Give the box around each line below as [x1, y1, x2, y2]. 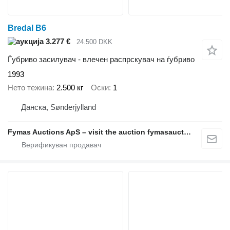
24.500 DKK [76, 38, 112, 46]
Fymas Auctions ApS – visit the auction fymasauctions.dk [184, 127, 191, 136]
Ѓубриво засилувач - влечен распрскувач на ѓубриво [8, 54, 195, 64]
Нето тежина [8, 83, 52, 92]
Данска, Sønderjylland [21, 102, 96, 111]
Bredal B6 [8, 24, 46, 33]
